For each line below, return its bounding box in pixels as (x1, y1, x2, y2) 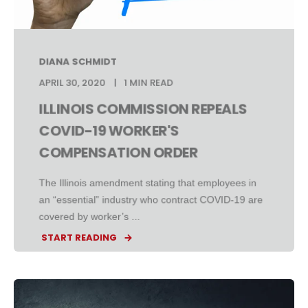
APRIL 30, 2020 (38, 76, 106, 89)
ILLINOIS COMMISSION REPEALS (38, 99, 247, 119)
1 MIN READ (124, 76, 173, 89)
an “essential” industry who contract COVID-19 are (38, 194, 263, 206)
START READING (41, 231, 117, 245)
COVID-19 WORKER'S (38, 120, 179, 141)
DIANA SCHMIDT (38, 54, 117, 69)
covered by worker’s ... (38, 210, 140, 222)
